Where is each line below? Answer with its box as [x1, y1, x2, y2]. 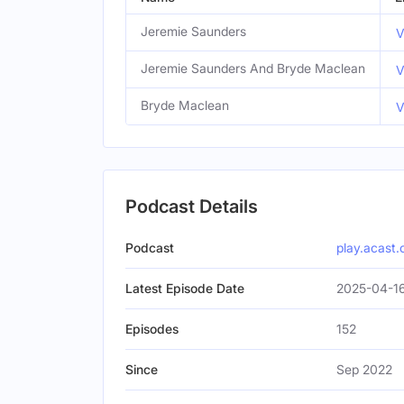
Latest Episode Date [125, 280, 244, 296]
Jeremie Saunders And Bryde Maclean [141, 60, 365, 76]
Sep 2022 [336, 362, 392, 377]
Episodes [125, 321, 179, 336]
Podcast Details [125, 196, 258, 217]
